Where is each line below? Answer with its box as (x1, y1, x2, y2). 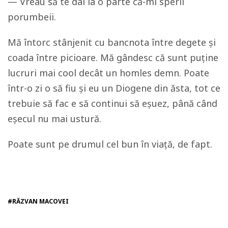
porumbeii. (8, 11, 56, 23)
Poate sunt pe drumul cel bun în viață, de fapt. (8, 138, 212, 151)
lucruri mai (8, 67, 58, 79)
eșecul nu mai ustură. (8, 112, 104, 125)
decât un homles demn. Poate (76, 67, 209, 79)
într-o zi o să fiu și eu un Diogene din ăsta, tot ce (8, 82, 220, 95)
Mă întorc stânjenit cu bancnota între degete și (8, 36, 216, 49)
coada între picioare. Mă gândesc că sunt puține (8, 51, 218, 64)
